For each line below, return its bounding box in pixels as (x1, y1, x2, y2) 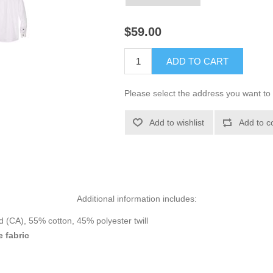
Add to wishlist (149, 118, 205, 128)
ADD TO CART (166, 56, 229, 67)
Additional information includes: (76, 194, 197, 204)
